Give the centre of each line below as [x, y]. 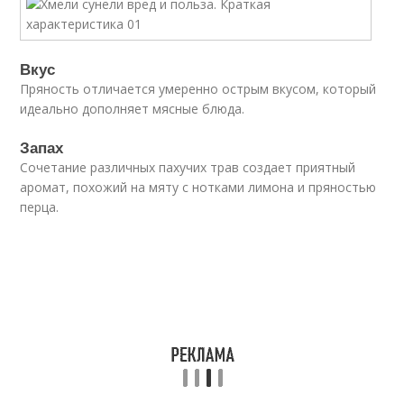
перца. [40, 207]
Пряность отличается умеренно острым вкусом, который [198, 89]
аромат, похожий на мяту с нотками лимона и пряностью [198, 187]
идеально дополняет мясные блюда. [133, 109]
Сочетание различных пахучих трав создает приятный [188, 167]
